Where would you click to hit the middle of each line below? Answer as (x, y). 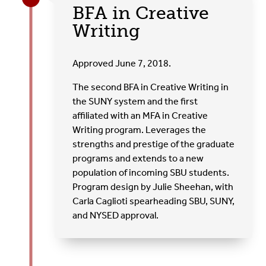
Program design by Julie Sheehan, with (153, 186)
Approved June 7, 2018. (122, 63)
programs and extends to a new (138, 158)
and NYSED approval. (116, 215)
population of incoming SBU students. (151, 172)
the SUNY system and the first (135, 101)
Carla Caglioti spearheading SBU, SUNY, (154, 201)
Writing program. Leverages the (140, 129)
